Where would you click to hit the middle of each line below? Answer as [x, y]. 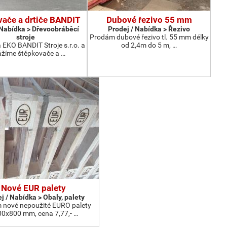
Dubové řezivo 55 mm [149, 20]
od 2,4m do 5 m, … [149, 45]
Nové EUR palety [33, 188]
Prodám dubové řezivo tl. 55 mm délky [149, 37]
